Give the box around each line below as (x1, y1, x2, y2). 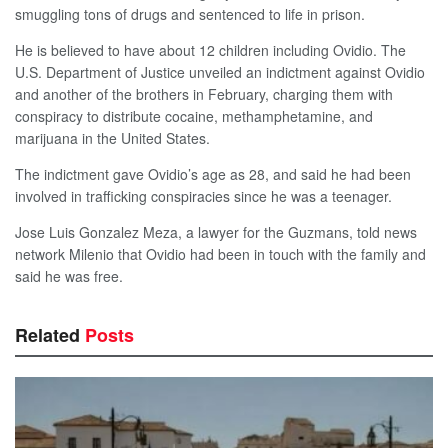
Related (15, 321, 85, 348)
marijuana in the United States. (15, 128, 210, 149)
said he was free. (15, 266, 123, 287)
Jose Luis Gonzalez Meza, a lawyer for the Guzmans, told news (15, 222, 417, 243)
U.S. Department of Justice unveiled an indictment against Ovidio (15, 62, 425, 83)
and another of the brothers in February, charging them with (15, 84, 393, 105)
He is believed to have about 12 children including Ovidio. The (15, 40, 406, 61)
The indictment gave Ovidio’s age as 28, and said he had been (15, 164, 411, 185)
